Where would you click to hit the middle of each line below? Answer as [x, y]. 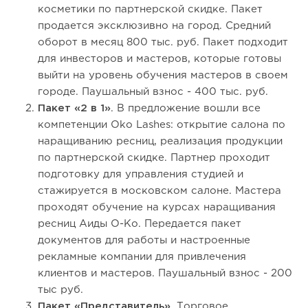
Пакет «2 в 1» [74, 109]
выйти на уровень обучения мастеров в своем [163, 76]
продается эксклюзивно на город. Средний [154, 26]
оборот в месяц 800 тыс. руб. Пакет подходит [163, 43]
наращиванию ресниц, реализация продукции [160, 142]
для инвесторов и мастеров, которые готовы [159, 59]
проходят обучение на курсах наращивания [157, 208]
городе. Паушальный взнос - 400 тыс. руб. [153, 92]
